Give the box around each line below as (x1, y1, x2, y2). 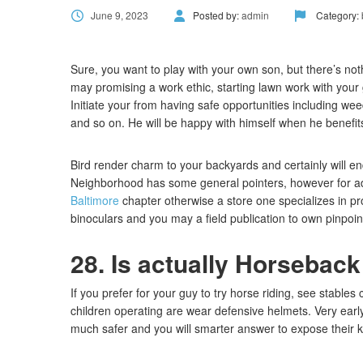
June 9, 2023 (91, 8, 148, 22)
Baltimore (70, 192, 119, 208)
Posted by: (193, 8, 241, 22)
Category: (314, 8, 361, 22)
